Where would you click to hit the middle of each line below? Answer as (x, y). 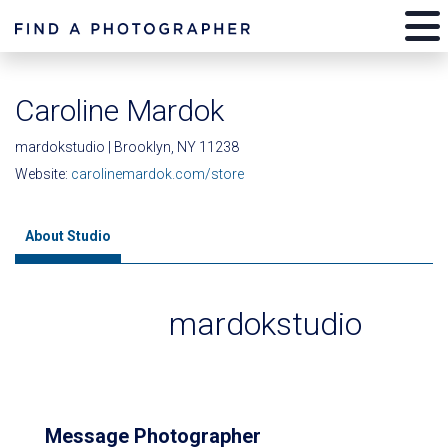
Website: (43, 174)
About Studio (68, 236)
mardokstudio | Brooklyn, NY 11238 (127, 147)
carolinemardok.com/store (157, 174)
